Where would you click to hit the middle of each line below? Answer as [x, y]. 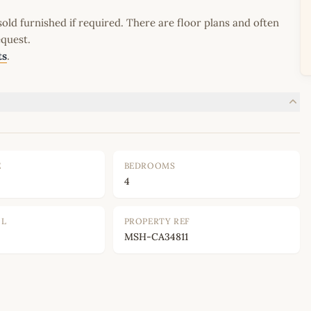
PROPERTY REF [157, 221]
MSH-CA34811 [156, 237]
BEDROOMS [150, 166]
